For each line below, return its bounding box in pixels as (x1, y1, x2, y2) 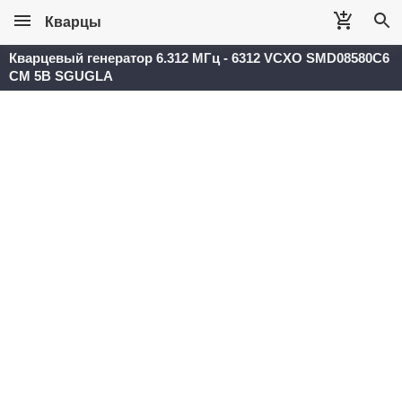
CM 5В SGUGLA (9, 68, 113, 83)
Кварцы (45, 14, 101, 30)
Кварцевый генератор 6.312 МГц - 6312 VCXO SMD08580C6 (9, 50, 389, 66)
